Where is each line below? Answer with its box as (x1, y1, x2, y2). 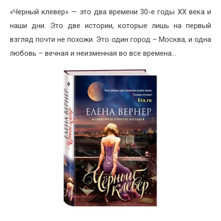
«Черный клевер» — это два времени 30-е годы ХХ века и (10, 7, 211, 17)
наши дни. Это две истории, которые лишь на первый (10, 21, 211, 31)
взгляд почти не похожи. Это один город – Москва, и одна (10, 35, 211, 44)
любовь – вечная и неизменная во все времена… (10, 49, 176, 58)
